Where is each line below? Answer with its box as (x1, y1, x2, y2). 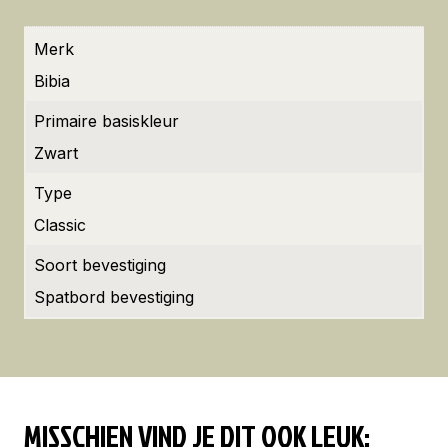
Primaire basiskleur (34, 111, 179, 131)
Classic (34, 215, 86, 235)
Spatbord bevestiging (34, 287, 194, 307)
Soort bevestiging (34, 255, 166, 275)
